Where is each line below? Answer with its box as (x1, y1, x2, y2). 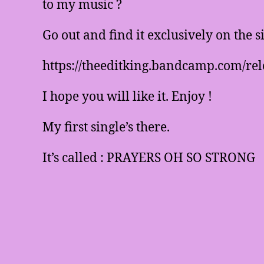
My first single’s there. (42, 120, 170, 136)
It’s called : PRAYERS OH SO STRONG (42, 150, 255, 166)
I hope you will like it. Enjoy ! (42, 89, 212, 105)
